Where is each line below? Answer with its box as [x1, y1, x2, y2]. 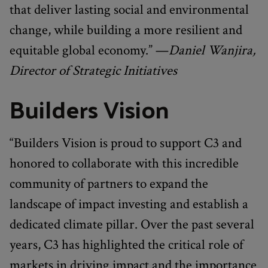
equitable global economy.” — [10, 41, 169, 59]
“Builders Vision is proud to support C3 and [10, 133, 242, 152]
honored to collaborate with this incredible [10, 154, 239, 172]
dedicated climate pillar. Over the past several [10, 215, 254, 233]
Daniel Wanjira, [169, 41, 255, 59]
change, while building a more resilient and [10, 20, 242, 39]
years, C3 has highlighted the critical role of [10, 235, 243, 254]
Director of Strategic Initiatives [10, 61, 177, 80]
